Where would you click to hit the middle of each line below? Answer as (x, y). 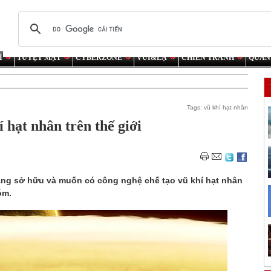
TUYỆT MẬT (39, 57)
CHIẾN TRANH (208, 57)
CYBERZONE (99, 57)
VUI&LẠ (152, 57)
